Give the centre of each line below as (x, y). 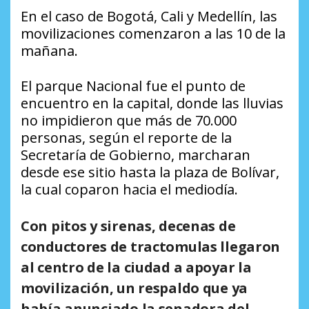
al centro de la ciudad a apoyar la (136, 268)
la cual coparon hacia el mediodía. (129, 190)
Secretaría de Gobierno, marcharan (136, 155)
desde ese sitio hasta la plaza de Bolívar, (150, 172)
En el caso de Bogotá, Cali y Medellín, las (149, 17)
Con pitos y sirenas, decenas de (128, 226)
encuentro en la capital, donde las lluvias (152, 103)
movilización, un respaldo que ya (134, 288)
